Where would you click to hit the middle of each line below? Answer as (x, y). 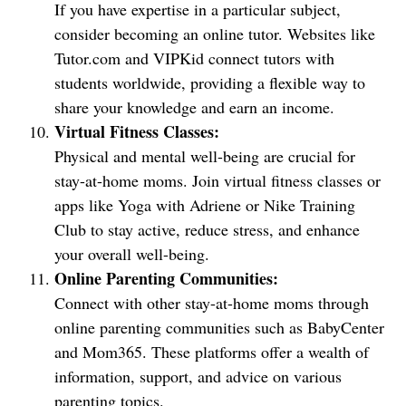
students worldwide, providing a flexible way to (210, 82)
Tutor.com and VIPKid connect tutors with (194, 58)
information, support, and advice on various (198, 376)
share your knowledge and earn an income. (194, 107)
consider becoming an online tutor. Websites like (215, 34)
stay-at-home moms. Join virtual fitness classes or (217, 180)
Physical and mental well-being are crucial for (205, 156)
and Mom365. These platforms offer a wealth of (212, 352)
